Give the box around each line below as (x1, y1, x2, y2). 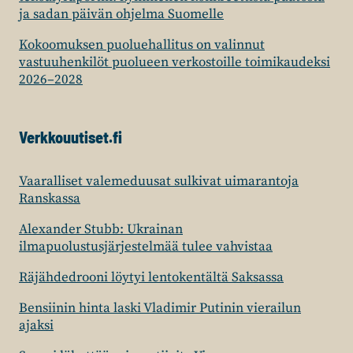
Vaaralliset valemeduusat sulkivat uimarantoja (19, 173, 299, 191)
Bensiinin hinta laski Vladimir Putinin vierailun (19, 299, 301, 318)
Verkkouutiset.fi (19, 128, 122, 147)
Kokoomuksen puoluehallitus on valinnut (19, 36, 265, 54)
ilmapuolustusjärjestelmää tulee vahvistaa (19, 238, 273, 256)
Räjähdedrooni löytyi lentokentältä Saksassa (19, 269, 284, 287)
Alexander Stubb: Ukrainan (19, 221, 183, 239)
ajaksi (19, 317, 54, 335)
